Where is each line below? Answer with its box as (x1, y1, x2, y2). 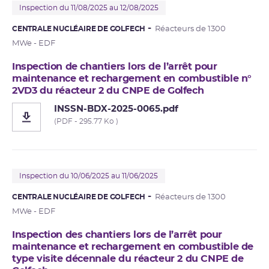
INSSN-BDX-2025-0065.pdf (54, 104, 178, 113)
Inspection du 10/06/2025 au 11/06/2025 (19, 172, 158, 180)
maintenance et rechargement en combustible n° (12, 73, 252, 83)
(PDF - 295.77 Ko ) (54, 117, 118, 125)
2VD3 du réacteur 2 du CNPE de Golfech (12, 85, 204, 95)
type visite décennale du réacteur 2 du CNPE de (12, 253, 244, 264)
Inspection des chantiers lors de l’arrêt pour (12, 229, 223, 240)
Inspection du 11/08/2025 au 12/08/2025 (19, 4, 159, 11)
